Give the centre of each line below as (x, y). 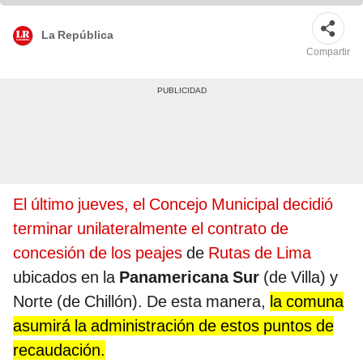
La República (77, 34)
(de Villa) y (299, 278)
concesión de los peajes (98, 253)
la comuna (307, 302)
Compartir (328, 52)
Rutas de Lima (260, 253)
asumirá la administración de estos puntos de (173, 326)
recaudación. (59, 350)
